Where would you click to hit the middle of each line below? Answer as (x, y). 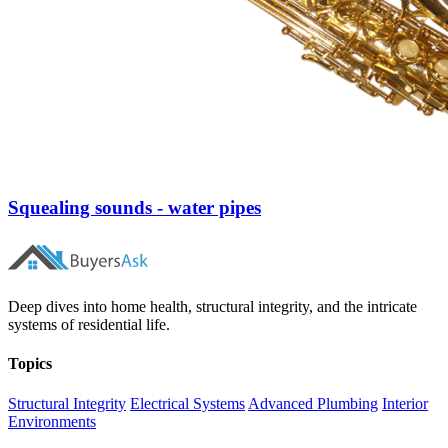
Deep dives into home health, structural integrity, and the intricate (212, 307)
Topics (30, 364)
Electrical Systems (187, 403)
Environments (52, 421)
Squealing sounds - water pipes (134, 208)
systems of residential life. (89, 325)
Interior (405, 403)
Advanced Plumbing (313, 403)
